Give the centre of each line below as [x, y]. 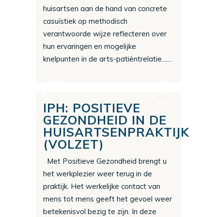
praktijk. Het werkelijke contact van [102, 186]
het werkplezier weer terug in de [98, 174]
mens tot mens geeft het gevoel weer [108, 199]
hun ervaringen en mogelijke [90, 46]
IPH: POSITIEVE [92, 108]
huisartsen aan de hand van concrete [105, 9]
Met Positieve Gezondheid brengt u [105, 161]
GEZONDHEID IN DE [105, 120]
